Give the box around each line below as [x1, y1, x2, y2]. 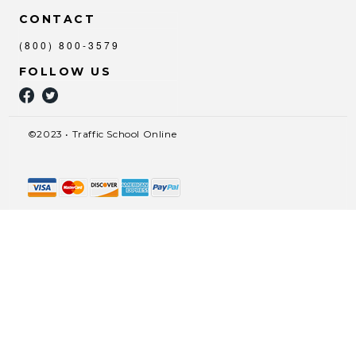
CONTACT [18, 12, 96, 27]
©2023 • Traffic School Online [27, 127, 177, 140]
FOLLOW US [18, 64, 112, 79]
